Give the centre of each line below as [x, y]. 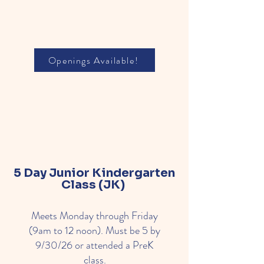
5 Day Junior [52, 173]
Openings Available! [93, 60]
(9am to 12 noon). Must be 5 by [95, 230]
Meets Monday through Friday [95, 216]
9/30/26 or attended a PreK [95, 245]
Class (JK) [94, 185]
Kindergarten [132, 173]
